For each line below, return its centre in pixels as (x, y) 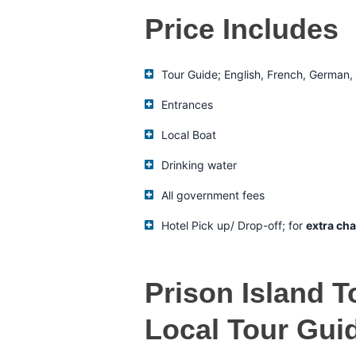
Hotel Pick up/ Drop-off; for (234, 225)
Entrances (188, 104)
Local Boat (189, 134)
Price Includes (242, 29)
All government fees (213, 195)
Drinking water (199, 164)
